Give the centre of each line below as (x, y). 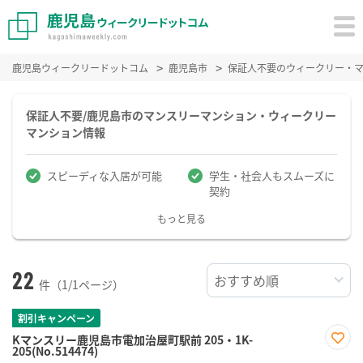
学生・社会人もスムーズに (272, 176)
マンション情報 (66, 132)
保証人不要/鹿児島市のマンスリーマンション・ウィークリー (181, 115)
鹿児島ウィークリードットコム (80, 68)
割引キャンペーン (56, 318)
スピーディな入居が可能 (105, 176)
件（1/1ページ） (81, 285)
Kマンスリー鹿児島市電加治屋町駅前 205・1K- (132, 340)
